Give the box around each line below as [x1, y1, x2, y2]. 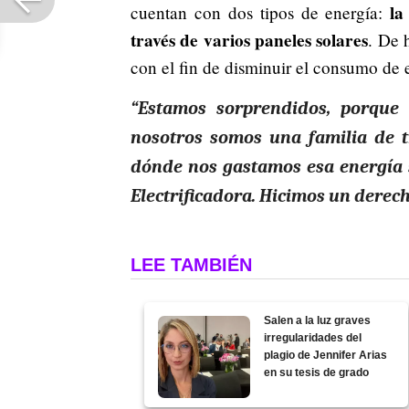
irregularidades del [264, 330, 362, 344]
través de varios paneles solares [131, 26, 369, 53]
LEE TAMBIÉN [131, 254, 252, 275]
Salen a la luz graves [264, 313, 372, 327]
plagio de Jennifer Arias [264, 348, 388, 362]
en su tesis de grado [264, 365, 370, 379]
